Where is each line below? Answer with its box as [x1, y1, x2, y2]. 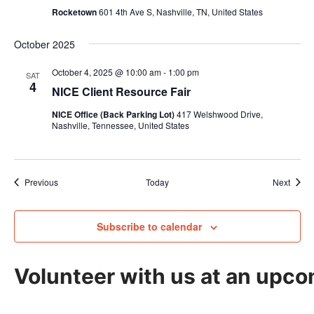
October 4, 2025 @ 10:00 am [51, 66, 161, 78]
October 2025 [13, 37, 75, 51]
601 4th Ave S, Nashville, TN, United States [98, 6, 263, 18]
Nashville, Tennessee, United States [51, 119, 189, 131]
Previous [24, 176, 58, 188]
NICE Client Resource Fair [51, 83, 191, 100]
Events [57, 175, 83, 187]
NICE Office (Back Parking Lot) [51, 108, 177, 121]
